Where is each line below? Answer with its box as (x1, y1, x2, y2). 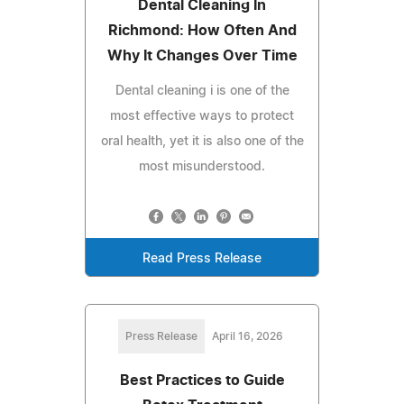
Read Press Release (142, 252, 262, 266)
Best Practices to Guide (119, 373, 285, 389)
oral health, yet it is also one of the (100, 135, 304, 149)
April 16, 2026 (211, 331, 283, 343)
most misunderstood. (139, 161, 265, 174)
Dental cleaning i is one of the (115, 85, 289, 98)
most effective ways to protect (110, 110, 294, 124)
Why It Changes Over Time (106, 49, 298, 64)
